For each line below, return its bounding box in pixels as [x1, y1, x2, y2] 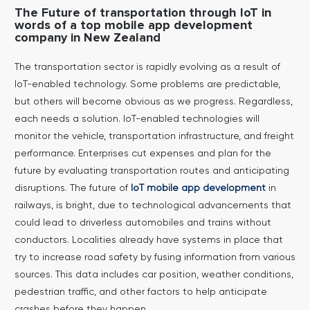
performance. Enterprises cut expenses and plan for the [14, 147, 271, 159]
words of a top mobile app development [14, 19, 253, 33]
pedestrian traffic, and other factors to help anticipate [14, 286, 267, 298]
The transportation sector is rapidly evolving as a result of [14, 61, 280, 73]
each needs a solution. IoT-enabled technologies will [14, 113, 259, 125]
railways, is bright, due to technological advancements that [14, 199, 291, 211]
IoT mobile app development [130, 182, 266, 194]
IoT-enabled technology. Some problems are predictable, [14, 78, 280, 90]
